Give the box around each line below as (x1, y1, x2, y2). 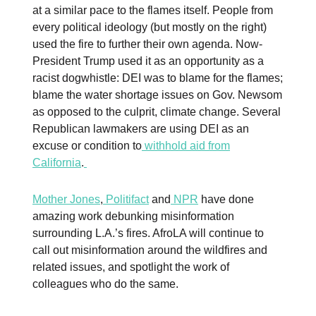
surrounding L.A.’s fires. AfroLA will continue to (32, 227, 264, 240)
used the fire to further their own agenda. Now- (32, 38, 262, 51)
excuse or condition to (32, 140, 142, 152)
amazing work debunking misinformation (32, 210, 234, 223)
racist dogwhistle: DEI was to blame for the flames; (32, 72, 283, 85)
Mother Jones (32, 193, 100, 206)
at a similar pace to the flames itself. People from (32, 4, 273, 17)
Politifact (103, 193, 149, 206)
